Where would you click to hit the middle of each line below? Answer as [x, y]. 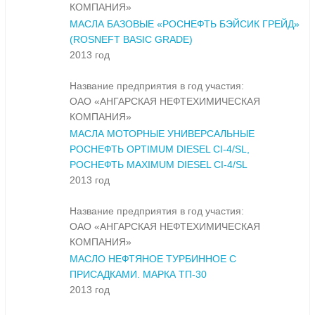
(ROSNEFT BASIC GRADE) [131, 40]
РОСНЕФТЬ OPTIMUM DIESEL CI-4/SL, [160, 149]
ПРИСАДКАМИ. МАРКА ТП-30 [138, 275]
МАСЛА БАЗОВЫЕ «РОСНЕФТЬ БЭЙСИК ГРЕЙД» [185, 24]
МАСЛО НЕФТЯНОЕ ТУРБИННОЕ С [153, 259]
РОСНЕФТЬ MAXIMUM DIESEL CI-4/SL [159, 165]
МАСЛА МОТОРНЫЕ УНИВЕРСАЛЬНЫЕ [162, 134]
